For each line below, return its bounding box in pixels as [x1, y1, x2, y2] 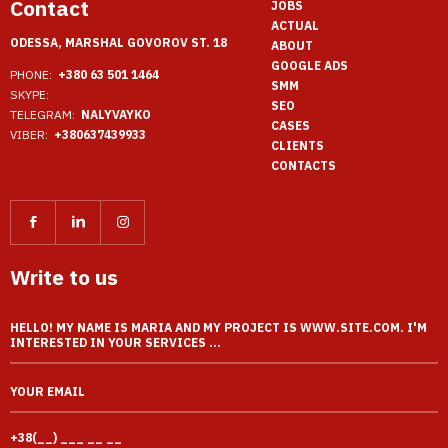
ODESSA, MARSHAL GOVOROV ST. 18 [10, 35, 227, 50]
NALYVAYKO [81, 107, 151, 122]
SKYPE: [10, 87, 49, 102]
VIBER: [10, 127, 48, 142]
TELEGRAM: [10, 107, 75, 122]
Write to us [10, 262, 118, 291]
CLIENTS [271, 137, 325, 153]
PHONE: [10, 67, 52, 82]
